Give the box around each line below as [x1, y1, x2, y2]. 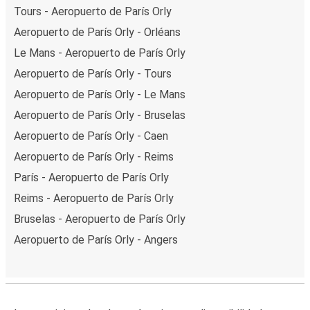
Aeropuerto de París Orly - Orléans [14, 25, 181, 39]
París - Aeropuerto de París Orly [14, 170, 169, 184]
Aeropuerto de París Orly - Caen [14, 129, 168, 143]
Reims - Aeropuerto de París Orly [14, 191, 174, 205]
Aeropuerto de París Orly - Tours [14, 66, 172, 80]
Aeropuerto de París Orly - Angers [14, 232, 178, 246]
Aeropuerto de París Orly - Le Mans [14, 87, 185, 101]
